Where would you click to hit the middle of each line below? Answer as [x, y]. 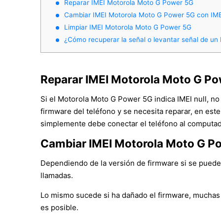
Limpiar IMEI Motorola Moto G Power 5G [128, 27]
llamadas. [57, 175]
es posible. [59, 207]
